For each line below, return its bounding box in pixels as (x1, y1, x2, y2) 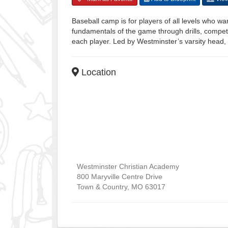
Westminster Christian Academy (77, 162, 179, 170)
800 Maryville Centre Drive (77, 172, 162, 181)
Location (79, 67, 116, 77)
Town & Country (77, 182, 127, 191)
